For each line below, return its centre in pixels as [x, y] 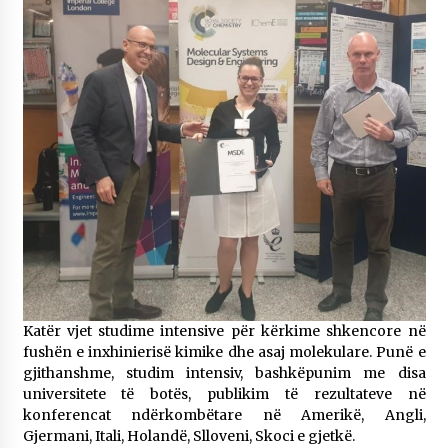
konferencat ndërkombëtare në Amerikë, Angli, [224, 415]
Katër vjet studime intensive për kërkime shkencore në [224, 331]
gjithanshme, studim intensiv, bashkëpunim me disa [224, 373]
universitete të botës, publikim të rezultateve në [224, 394]
